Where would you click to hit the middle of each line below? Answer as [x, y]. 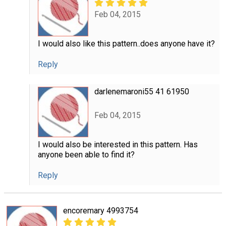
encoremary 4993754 [101, 210]
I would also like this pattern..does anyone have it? [126, 44]
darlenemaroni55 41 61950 [142, 92]
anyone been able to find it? [86, 155]
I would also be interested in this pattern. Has [118, 145]
